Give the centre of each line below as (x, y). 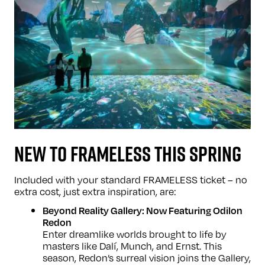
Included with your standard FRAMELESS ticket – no (131, 179)
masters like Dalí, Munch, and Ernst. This (132, 245)
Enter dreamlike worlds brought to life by (135, 234)
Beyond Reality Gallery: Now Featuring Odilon (143, 210)
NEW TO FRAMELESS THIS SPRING (128, 153)
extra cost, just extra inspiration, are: (95, 191)
